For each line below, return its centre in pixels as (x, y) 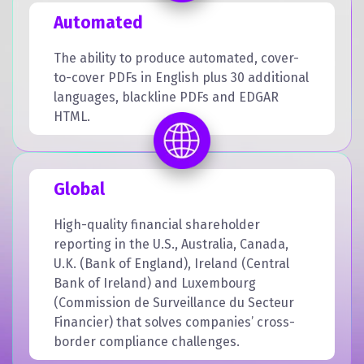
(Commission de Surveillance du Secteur (174, 302)
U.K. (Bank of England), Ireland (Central (171, 263)
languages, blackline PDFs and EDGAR (166, 97)
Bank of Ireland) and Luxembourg (155, 283)
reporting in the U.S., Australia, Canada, (171, 244)
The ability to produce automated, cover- (176, 58)
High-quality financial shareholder (157, 224)
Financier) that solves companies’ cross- (174, 322)
